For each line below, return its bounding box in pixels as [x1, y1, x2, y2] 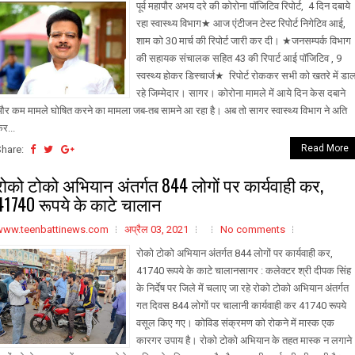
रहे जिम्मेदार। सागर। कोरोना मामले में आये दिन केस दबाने [136, 87, 345, 99]
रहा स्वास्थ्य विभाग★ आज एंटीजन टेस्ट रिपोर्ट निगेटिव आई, [136, 17, 345, 29]
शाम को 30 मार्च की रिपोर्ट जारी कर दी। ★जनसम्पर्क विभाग [136, 35, 351, 47]
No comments [220, 223, 285, 235]
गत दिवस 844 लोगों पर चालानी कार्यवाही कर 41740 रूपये [136, 300, 346, 311]
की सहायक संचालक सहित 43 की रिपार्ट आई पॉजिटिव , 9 [136, 52, 342, 64]
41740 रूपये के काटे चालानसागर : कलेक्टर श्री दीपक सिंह [136, 265, 351, 277]
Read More [301, 143, 349, 154]
